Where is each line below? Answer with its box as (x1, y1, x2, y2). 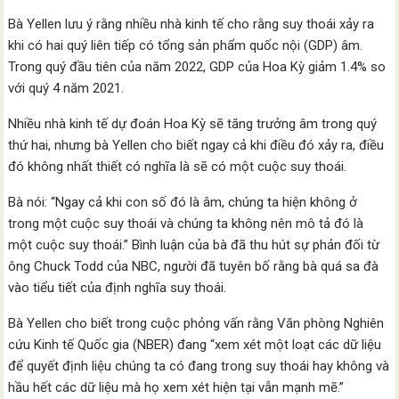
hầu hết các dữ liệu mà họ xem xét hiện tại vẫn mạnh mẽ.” (8, 379, 348, 396)
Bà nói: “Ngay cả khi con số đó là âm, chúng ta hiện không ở (8, 194, 358, 211)
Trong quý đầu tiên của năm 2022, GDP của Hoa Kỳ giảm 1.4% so (8, 59, 387, 76)
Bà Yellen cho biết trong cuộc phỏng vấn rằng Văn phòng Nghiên (8, 315, 385, 332)
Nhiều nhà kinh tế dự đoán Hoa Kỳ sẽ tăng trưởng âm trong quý (8, 116, 378, 133)
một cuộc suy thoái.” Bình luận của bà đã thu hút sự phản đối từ (8, 237, 380, 254)
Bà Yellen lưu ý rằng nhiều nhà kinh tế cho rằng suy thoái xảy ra (8, 16, 375, 33)
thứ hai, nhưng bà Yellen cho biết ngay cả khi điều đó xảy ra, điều (8, 137, 385, 154)
